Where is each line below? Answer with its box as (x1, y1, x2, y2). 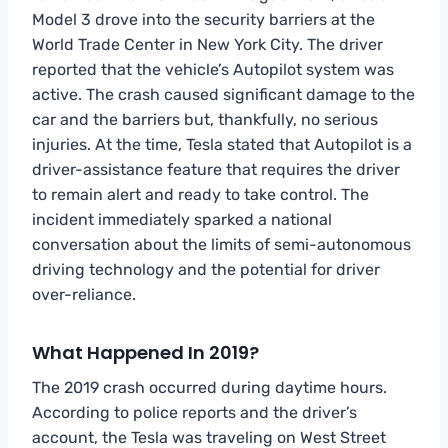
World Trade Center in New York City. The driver (32, 34, 383, 54)
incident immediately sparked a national (32, 209, 332, 229)
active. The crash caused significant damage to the (32, 84, 415, 104)
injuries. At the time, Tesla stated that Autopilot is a (32, 134, 412, 154)
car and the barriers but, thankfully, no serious (32, 109, 378, 129)
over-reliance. (32, 284, 136, 304)
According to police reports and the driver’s (32, 402, 357, 422)
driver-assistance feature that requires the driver (32, 159, 400, 179)
